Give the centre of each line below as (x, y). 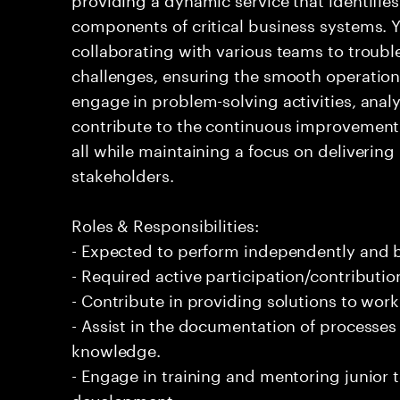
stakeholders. (123, 173)
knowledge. (117, 348)
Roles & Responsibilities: (165, 223)
